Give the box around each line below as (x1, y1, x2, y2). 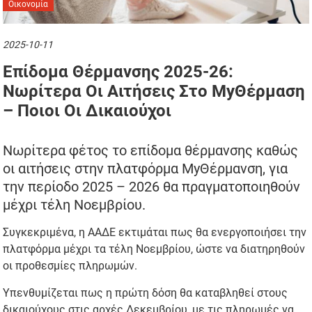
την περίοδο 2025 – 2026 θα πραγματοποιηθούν (3, 178, 301, 195)
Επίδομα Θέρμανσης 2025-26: (3, 61, 234, 81)
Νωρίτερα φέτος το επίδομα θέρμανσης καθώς (3, 141, 299, 159)
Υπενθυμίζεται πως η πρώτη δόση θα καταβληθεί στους (3, 286, 288, 299)
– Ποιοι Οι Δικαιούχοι (3, 100, 172, 120)
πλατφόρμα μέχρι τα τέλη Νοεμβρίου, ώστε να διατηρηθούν (3, 242, 306, 256)
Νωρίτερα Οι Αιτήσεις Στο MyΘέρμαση (3, 81, 306, 101)
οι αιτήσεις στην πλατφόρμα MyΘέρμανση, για (3, 159, 288, 177)
